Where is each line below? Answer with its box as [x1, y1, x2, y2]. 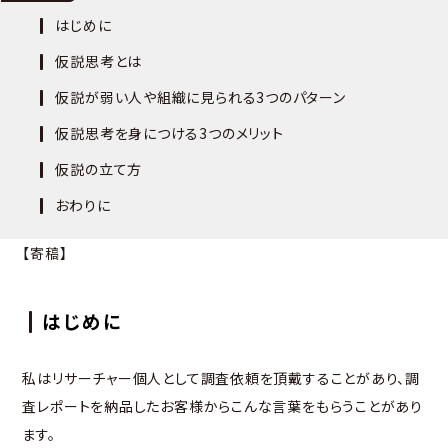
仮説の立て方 [55, 159, 143, 180]
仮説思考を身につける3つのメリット [55, 123, 284, 144]
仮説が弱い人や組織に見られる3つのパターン [55, 87, 346, 108]
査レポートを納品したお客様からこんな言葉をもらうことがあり [22, 396, 424, 417]
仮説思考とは [55, 51, 143, 72]
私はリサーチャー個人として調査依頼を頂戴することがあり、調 [22, 368, 421, 389]
